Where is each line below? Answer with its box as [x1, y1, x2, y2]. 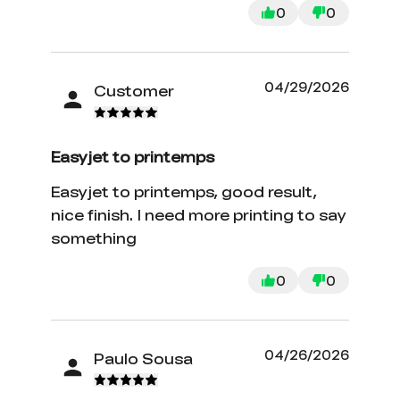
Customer [94, 79, 175, 101]
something [51, 228, 137, 249]
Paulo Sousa [94, 347, 194, 369]
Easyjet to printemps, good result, [51, 181, 318, 203]
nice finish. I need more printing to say [51, 204, 347, 226]
